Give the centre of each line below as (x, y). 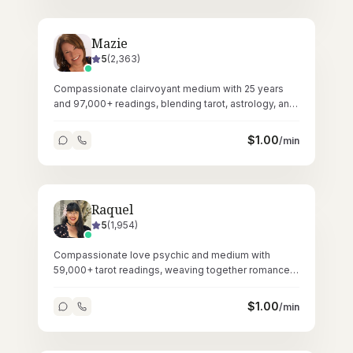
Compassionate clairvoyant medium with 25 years (169, 89)
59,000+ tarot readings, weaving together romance (172, 270)
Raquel (112, 210)
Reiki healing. (84, 119)
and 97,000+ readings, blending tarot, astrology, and (175, 104)
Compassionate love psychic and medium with (162, 255)
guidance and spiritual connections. (136, 285)
